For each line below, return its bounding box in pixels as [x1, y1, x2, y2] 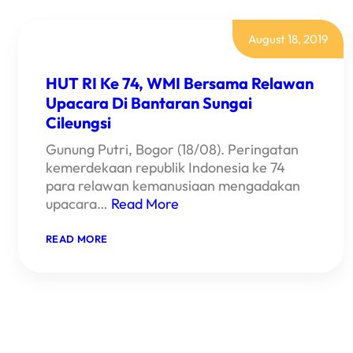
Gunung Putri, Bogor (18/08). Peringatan [46, 140, 299, 159]
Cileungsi [46, 113, 111, 133]
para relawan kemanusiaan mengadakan [46, 176, 300, 195]
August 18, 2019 [247, 32, 328, 47]
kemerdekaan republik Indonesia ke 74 [46, 158, 285, 177]
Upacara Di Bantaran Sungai [46, 93, 252, 113]
